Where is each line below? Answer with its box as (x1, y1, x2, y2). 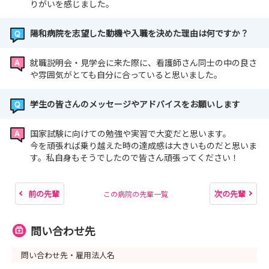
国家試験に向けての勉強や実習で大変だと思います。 (30, 127, 231, 140)
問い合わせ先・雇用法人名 (21, 249, 115, 261)
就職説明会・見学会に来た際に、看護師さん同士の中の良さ (30, 56, 257, 69)
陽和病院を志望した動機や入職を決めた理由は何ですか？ (30, 27, 249, 40)
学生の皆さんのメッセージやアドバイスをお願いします (30, 98, 240, 110)
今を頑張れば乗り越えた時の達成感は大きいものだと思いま (30, 139, 257, 152)
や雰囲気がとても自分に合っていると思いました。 (30, 68, 222, 81)
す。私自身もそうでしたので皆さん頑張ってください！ (30, 151, 239, 164)
